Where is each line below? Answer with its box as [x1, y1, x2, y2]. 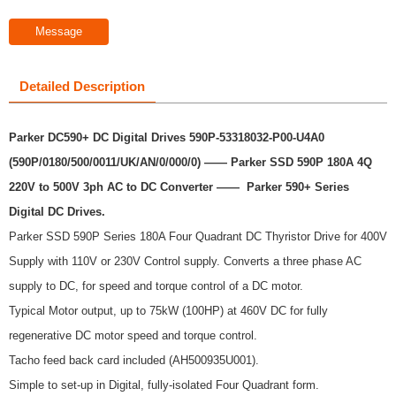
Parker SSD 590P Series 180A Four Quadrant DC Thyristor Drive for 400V [9, 229, 387, 243]
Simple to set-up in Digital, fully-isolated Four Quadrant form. [9, 377, 319, 392]
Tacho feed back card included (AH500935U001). [9, 353, 259, 367]
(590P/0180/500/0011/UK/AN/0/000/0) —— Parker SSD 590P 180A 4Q [9, 155, 372, 169]
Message [35, 24, 82, 38]
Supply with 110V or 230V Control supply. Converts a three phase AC [9, 254, 362, 268]
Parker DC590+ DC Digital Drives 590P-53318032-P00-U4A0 [9, 130, 324, 144]
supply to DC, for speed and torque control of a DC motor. [9, 278, 303, 293]
